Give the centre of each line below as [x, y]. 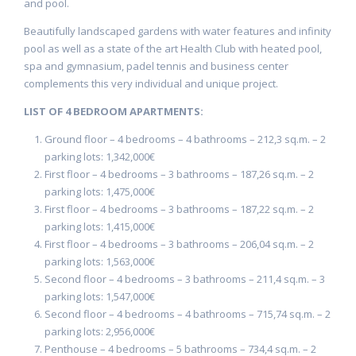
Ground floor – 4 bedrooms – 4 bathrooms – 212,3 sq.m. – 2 [185, 139]
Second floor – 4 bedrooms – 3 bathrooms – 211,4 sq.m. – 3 [185, 279]
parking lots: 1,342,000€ [100, 157]
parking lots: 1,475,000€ [100, 192]
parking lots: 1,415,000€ [100, 226]
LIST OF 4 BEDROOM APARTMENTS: [114, 111]
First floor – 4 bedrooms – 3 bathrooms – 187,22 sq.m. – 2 [179, 209]
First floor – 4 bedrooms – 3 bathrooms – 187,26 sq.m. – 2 [179, 174]
